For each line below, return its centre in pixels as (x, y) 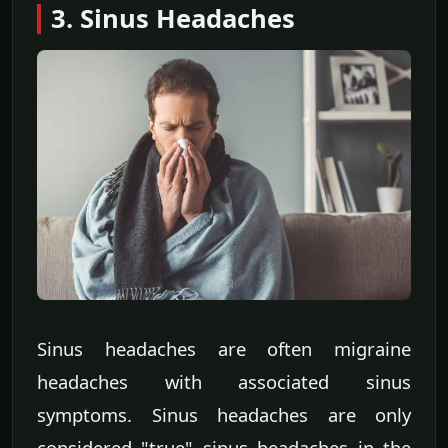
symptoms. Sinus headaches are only (224, 414)
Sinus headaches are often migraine (224, 348)
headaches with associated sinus (224, 381)
